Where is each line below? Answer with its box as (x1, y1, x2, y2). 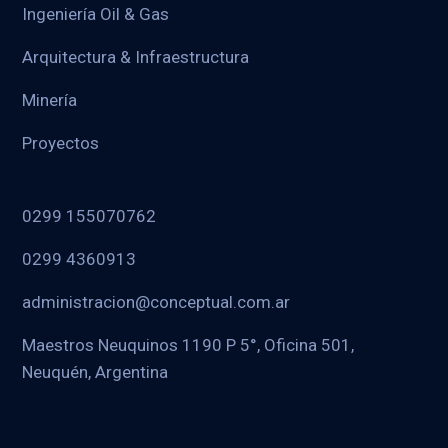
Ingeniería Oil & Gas (22, 3, 170, 24)
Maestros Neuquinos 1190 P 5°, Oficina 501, (22, 334, 355, 355)
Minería (22, 89, 78, 110)
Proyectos (22, 132, 100, 153)
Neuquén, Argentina (22, 361, 169, 382)
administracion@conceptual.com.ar (22, 291, 291, 312)
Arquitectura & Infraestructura (22, 46, 250, 67)
